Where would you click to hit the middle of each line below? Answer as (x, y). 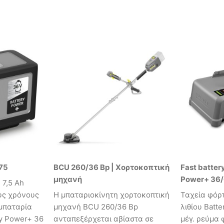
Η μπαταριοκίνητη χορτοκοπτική (111, 195)
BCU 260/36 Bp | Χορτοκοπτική (111, 167)
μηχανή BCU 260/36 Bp (96, 207)
